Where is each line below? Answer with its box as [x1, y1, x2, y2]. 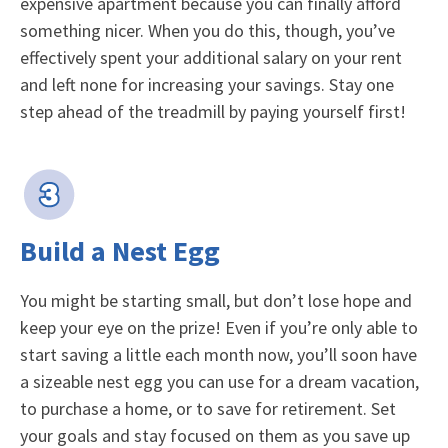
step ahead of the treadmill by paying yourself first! [20, 99, 406, 123]
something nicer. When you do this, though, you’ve [20, 18, 395, 42]
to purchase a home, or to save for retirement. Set [20, 396, 396, 420]
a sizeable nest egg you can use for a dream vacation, [20, 369, 419, 393]
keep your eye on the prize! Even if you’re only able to [20, 315, 418, 339]
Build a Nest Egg [20, 232, 220, 269]
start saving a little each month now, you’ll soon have [20, 342, 417, 366]
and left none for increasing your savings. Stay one [20, 72, 394, 96]
